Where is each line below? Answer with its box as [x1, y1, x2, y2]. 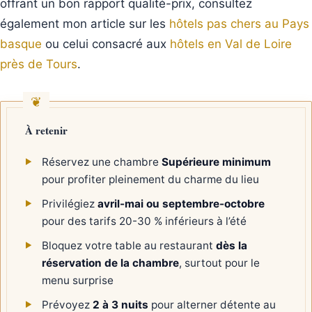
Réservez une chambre [42, 155, 162, 169]
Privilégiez [42, 196, 98, 210]
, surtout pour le [179, 256, 260, 270]
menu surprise [42, 273, 114, 287]
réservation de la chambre [42, 256, 180, 270]
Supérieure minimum [162, 155, 272, 169]
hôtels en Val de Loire [170, 36, 292, 51]
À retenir [25, 122, 68, 138]
